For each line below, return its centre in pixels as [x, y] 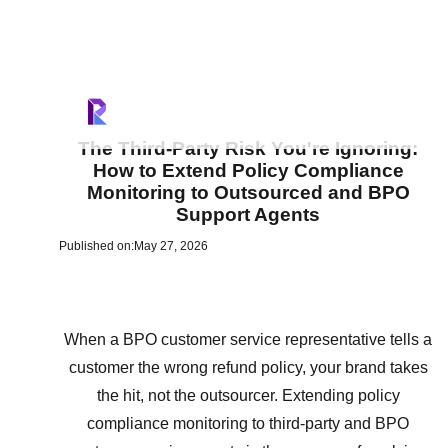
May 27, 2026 [171, 245]
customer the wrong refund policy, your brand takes [248, 367]
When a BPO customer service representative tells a [248, 339]
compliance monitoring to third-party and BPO [248, 423]
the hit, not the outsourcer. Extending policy [248, 395]
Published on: [96, 245]
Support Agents [248, 214]
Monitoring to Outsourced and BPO [248, 192]
